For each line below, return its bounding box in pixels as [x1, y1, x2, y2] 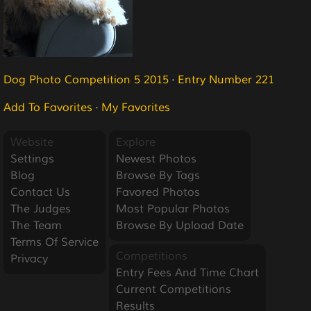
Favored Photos [116, 185, 200, 199]
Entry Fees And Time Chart [116, 266, 259, 280]
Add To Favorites [3, 101, 92, 115]
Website [10, 135, 53, 149]
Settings [10, 152, 54, 166]
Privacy [10, 252, 48, 266]
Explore [116, 135, 155, 149]
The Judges [10, 202, 71, 216]
